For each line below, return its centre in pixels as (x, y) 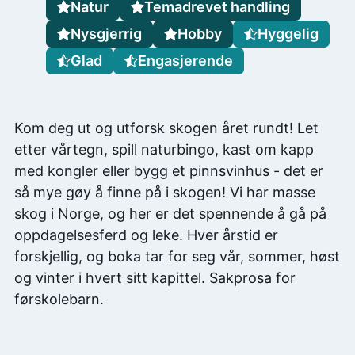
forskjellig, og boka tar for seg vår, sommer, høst (177, 257)
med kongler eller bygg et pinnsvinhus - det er (169, 171)
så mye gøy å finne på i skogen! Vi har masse (165, 193)
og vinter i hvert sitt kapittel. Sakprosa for (155, 278)
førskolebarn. (59, 300)
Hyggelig (288, 34)
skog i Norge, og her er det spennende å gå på (170, 214)
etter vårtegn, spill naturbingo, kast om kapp (164, 150)
